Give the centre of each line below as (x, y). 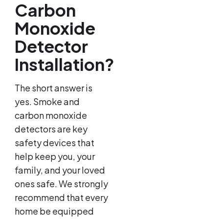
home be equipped (54, 211)
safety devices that (55, 142)
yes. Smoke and (47, 101)
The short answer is (54, 88)
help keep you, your (55, 156)
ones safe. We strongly (61, 183)
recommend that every (61, 197)
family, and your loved (60, 170)
